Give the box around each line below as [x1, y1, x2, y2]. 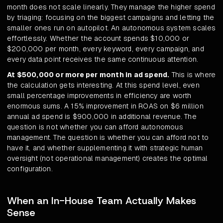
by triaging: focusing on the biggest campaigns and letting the [7, 13, 215, 22]
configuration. [7, 164, 53, 174]
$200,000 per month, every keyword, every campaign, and [7, 44, 204, 54]
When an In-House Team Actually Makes [7, 194, 196, 208]
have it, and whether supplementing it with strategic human [7, 143, 203, 153]
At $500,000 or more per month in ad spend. [7, 70, 170, 80]
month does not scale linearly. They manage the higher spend [7, 2, 215, 12]
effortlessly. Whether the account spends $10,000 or [7, 34, 190, 43]
